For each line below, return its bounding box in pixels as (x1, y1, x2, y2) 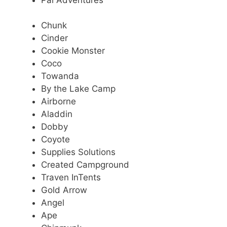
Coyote (41, 134, 70, 145)
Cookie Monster (41, 46, 105, 56)
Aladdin (41, 109, 72, 120)
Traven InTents (41, 172, 101, 183)
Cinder (41, 33, 68, 44)
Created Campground (41, 160, 129, 170)
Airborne (41, 96, 76, 107)
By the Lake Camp (41, 84, 116, 94)
